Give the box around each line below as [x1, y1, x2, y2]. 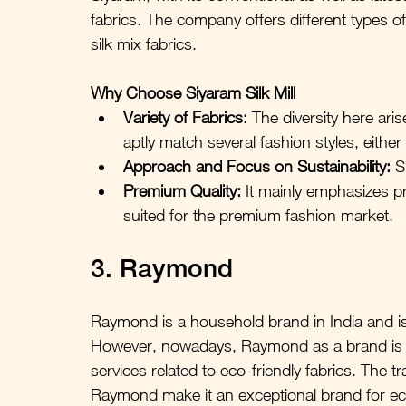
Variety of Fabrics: [123, 107, 247, 127]
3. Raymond [91, 252, 233, 283]
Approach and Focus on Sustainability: [123, 156, 391, 176]
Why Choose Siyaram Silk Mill [91, 82, 295, 102]
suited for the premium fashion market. [123, 205, 393, 225]
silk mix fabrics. [91, 34, 197, 53]
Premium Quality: [123, 180, 241, 200]
